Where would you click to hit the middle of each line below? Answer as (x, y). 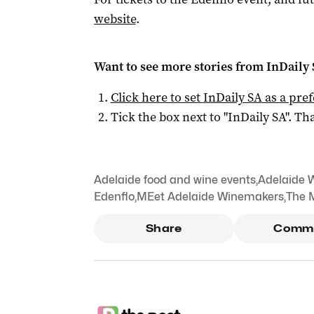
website (115, 19)
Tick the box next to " (169, 117)
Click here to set (157, 97)
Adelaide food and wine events (175, 180)
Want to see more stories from (180, 67)
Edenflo (114, 197)
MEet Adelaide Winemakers (210, 197)
